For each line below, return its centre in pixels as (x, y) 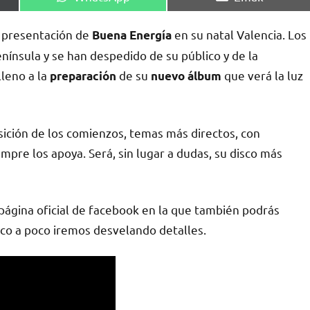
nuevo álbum (185, 75)
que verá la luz (262, 75)
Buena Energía (132, 35)
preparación (83, 75)
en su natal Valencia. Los (239, 34)
